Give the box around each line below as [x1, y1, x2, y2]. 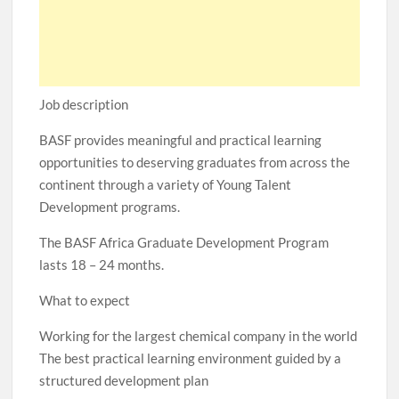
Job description [39, 96, 129, 112]
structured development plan [39, 372, 209, 388]
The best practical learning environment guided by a [39, 350, 342, 366]
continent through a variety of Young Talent [39, 176, 292, 192]
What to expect [39, 292, 131, 308]
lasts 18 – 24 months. [39, 256, 165, 273]
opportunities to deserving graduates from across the [39, 154, 351, 170]
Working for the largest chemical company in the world [39, 328, 358, 344]
